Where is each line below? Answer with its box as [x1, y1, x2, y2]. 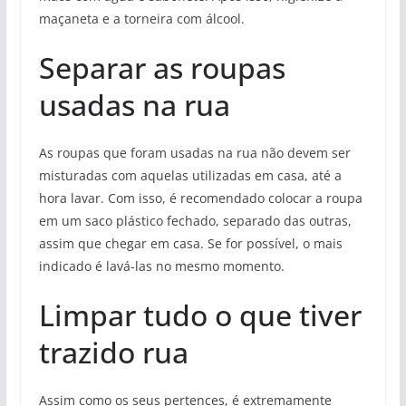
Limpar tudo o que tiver [38, 295, 362, 334]
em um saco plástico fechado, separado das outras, [38, 211, 352, 229]
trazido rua [38, 332, 188, 372]
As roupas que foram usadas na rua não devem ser [38, 143, 351, 161]
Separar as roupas [38, 47, 285, 87]
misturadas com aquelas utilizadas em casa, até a [38, 166, 342, 184]
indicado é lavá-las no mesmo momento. [38, 256, 285, 275]
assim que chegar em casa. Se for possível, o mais [38, 234, 343, 252]
